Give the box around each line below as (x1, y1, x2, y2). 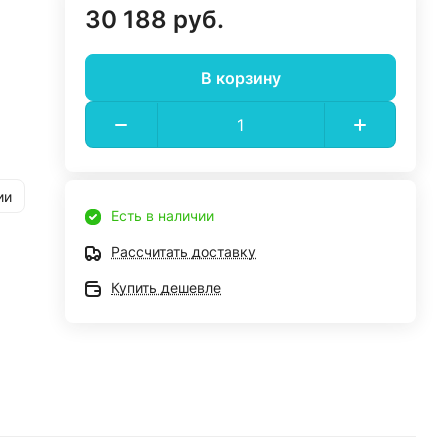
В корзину (200, 67, 281, 88)
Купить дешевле (111, 279, 222, 296)
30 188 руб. (85, 5, 225, 34)
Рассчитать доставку (111, 243, 257, 260)
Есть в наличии (111, 207, 215, 224)
